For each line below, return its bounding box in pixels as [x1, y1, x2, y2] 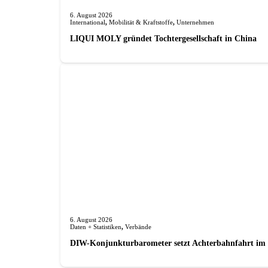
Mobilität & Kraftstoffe [108, 18, 173, 26]
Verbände [124, 223, 151, 230]
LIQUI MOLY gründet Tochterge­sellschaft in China [69, 33, 257, 43]
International [69, 18, 105, 26]
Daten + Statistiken [69, 223, 121, 230]
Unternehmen [176, 18, 214, 26]
